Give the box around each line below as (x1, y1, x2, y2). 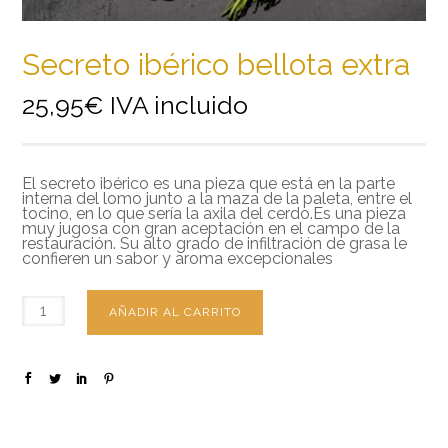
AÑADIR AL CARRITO (109, 304, 242, 319)
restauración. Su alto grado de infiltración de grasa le (22, 233, 408, 253)
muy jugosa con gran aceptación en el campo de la (22, 218, 401, 238)
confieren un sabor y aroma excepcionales (22, 248, 334, 268)
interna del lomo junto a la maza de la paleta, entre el (22, 188, 413, 208)
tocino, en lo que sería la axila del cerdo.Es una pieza (22, 203, 407, 223)
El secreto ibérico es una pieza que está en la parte (22, 173, 396, 193)
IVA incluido (110, 89, 249, 120)
